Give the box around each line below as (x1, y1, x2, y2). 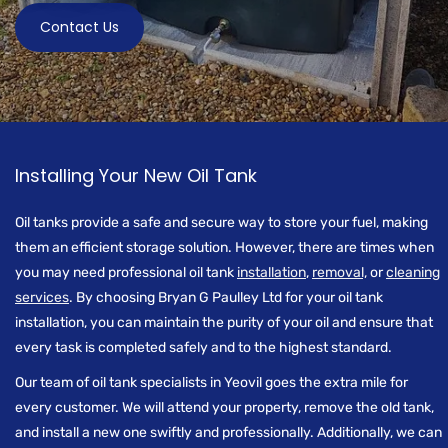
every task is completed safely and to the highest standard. (15, 339, 392, 356)
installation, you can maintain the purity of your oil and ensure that (15, 314, 433, 331)
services (15, 289, 69, 306)
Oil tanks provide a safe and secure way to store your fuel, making (15, 214, 428, 231)
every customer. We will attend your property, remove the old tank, (15, 399, 434, 416)
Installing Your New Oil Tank (15, 163, 257, 188)
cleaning (386, 264, 440, 281)
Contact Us (40, 17, 119, 37)
